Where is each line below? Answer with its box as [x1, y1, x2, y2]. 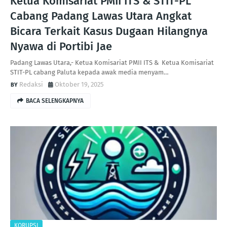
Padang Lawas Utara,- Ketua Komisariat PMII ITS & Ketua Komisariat [10, 59, 214, 66]
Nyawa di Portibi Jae [10, 40, 112, 53]
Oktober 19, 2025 [55, 81, 104, 88]
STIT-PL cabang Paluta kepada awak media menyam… [10, 68, 169, 76]
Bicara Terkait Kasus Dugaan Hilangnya [10, 24, 208, 38]
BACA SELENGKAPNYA [26, 97, 84, 104]
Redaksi [19, 81, 43, 88]
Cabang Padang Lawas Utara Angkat [10, 9, 192, 23]
